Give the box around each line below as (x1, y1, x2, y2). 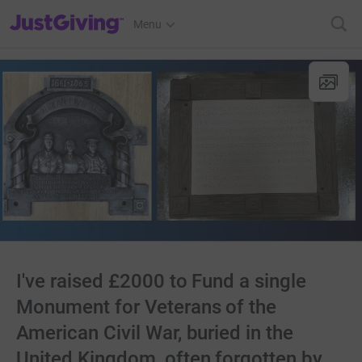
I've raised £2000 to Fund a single (16, 270, 307, 293)
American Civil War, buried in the (16, 322, 294, 344)
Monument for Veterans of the (16, 296, 277, 318)
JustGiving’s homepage (9, 7, 126, 20)
